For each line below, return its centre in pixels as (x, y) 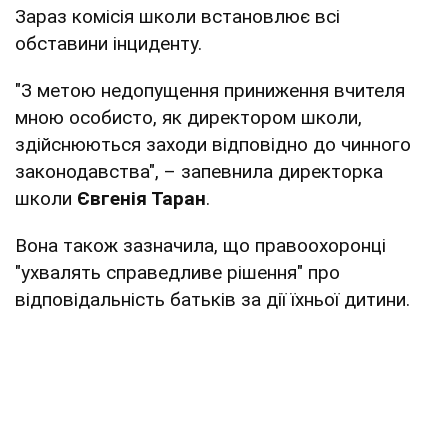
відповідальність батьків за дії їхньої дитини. (212, 299)
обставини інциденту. (108, 43)
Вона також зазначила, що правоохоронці (200, 245)
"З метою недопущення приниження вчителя (210, 90)
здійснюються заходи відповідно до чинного (213, 144)
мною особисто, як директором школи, (188, 117)
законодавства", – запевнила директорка (199, 171)
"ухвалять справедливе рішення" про (177, 272)
